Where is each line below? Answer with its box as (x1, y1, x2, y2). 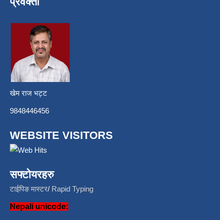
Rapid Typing (52, 185, 93, 193)
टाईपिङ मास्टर (10, 185, 48, 193)
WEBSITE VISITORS (10, 129, 113, 142)
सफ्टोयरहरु (10, 168, 54, 181)
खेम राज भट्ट (10, 89, 71, 98)
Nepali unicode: (10, 202, 68, 211)
